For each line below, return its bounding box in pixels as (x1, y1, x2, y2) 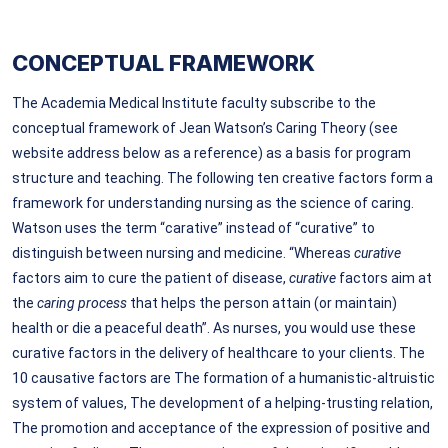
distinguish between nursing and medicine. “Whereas (12, 244, 354, 261)
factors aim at (339, 269, 432, 286)
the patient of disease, (140, 269, 289, 286)
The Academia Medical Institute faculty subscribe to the (12, 94, 376, 111)
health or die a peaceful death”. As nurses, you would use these (12, 319, 416, 336)
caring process (37, 294, 130, 311)
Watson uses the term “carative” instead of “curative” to (12, 219, 375, 236)
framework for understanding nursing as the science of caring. (12, 194, 414, 211)
